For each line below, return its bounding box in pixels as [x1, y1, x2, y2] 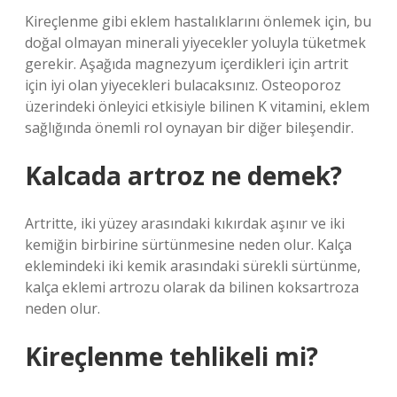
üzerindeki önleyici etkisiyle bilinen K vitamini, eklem [25, 97, 370, 116]
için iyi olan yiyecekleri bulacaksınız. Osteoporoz [25, 75, 341, 95]
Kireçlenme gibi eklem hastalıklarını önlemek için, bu [25, 12, 371, 31]
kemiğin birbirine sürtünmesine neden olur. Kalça [25, 235, 352, 254]
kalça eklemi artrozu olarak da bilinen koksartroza [25, 277, 359, 297]
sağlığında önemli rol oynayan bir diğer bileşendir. [25, 118, 354, 137]
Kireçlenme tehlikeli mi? [25, 339, 318, 373]
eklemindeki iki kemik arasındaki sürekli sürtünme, [25, 256, 361, 276]
